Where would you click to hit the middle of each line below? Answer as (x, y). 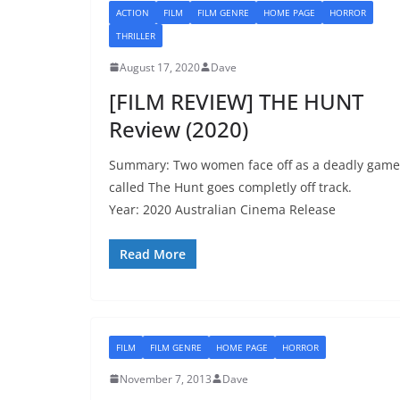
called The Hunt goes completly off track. (230, 187)
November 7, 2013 (166, 379)
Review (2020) (179, 129)
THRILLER (136, 35)
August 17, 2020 (160, 67)
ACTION (133, 12)
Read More (153, 254)
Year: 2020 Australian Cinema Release (222, 209)
